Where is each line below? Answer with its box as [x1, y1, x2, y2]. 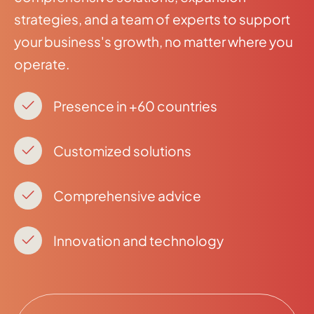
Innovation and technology [53, 232, 224, 250]
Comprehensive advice [53, 187, 201, 205]
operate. [14, 55, 69, 73]
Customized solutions [53, 142, 191, 160]
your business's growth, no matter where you [14, 33, 293, 50]
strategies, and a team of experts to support [14, 11, 290, 28]
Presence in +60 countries [53, 97, 217, 115]
